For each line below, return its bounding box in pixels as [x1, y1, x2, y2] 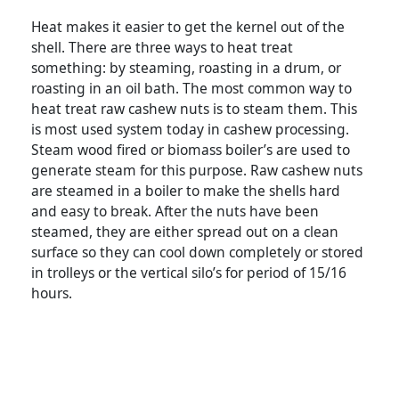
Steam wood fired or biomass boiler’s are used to [31, 140, 350, 160]
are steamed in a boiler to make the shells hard [31, 181, 340, 201]
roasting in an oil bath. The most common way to [31, 78, 352, 99]
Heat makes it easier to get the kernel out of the [31, 17, 345, 37]
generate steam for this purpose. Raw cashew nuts [31, 160, 362, 181]
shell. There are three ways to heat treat [31, 37, 293, 58]
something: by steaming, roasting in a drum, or [31, 58, 341, 78]
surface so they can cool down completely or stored [31, 242, 363, 263]
